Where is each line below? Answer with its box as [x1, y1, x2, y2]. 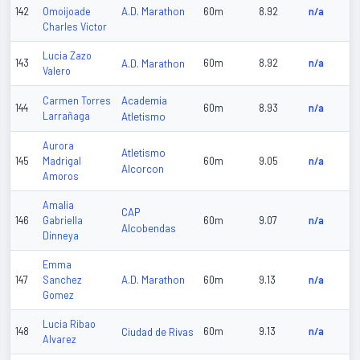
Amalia [43, 199, 74, 211]
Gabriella [43, 215, 83, 227]
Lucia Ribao [43, 318, 96, 330]
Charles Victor [43, 21, 107, 33]
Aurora [43, 140, 74, 152]
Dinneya [43, 230, 79, 242]
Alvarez [43, 333, 76, 346]
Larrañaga [43, 110, 90, 122]
